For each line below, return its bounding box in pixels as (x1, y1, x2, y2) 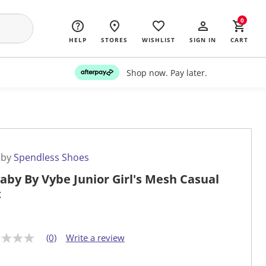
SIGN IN (189, 36, 216, 44)
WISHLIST (142, 36, 175, 44)
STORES (101, 36, 128, 44)
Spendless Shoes (14, 151, 89, 164)
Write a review (66, 232, 125, 244)
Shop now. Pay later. (126, 66, 207, 78)
